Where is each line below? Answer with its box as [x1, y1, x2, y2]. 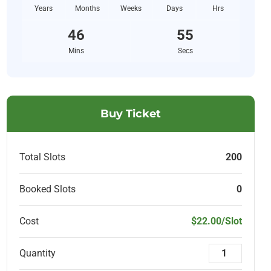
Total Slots [19, 151, 65, 163]
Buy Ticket [100, 107, 161, 121]
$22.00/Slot [191, 215, 242, 227]
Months [74, 4, 100, 13]
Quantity [19, 247, 56, 260]
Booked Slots [19, 183, 76, 195]
